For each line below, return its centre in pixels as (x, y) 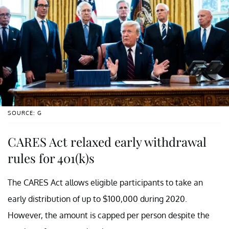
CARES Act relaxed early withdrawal (107, 142)
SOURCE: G (25, 113)
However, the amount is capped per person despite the (109, 215)
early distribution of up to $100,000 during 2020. (97, 199)
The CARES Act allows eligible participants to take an (105, 183)
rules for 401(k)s (51, 158)
